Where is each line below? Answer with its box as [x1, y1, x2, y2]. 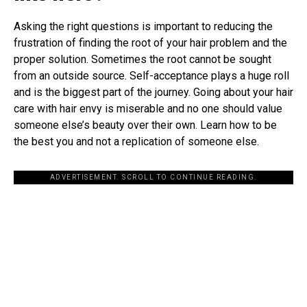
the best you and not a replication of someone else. [14, 135, 259, 148]
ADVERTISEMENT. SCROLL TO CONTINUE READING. [49, 173, 258, 181]
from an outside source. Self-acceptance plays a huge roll [14, 69, 289, 82]
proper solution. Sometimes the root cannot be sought [14, 53, 271, 66]
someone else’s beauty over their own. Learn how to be [14, 119, 277, 132]
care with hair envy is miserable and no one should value [14, 102, 282, 115]
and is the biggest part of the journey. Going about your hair [14, 86, 293, 99]
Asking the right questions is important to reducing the [14, 20, 273, 33]
